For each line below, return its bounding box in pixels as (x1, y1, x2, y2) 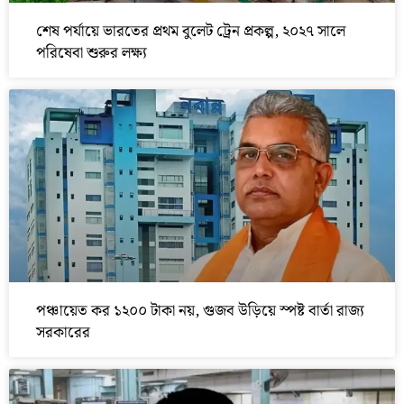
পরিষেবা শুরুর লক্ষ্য (36, 41, 147, 67)
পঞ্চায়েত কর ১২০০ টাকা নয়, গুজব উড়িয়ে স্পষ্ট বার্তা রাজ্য (36, 298, 364, 325)
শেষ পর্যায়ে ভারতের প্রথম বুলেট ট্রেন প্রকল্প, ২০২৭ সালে (36, 19, 345, 45)
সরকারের (36, 320, 90, 346)
